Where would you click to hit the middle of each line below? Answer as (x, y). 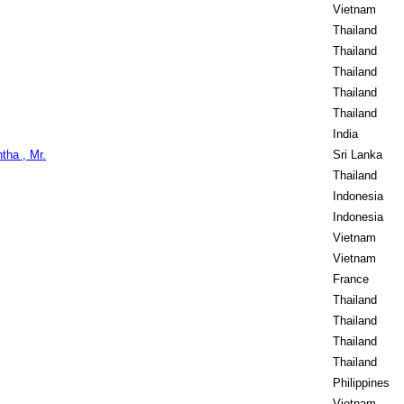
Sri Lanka (358, 155)
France (351, 279)
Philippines (361, 383)
